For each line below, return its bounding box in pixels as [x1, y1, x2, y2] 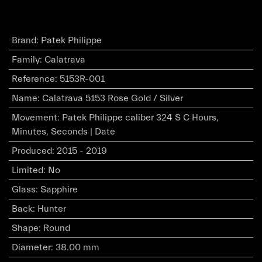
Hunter [37, 203, 66, 214]
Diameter [11, 242, 51, 253]
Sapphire [40, 184, 78, 195]
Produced [11, 145, 52, 156]
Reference [11, 73, 55, 84]
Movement [11, 112, 57, 123]
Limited [11, 164, 43, 175]
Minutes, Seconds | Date [11, 126, 115, 137]
